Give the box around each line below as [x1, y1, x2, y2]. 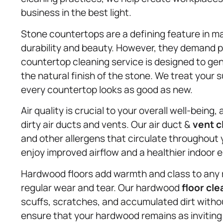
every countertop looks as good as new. [21, 83, 193, 96]
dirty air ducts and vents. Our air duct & [21, 118, 193, 131]
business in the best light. [21, 6, 131, 19]
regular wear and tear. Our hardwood [21, 181, 182, 194]
